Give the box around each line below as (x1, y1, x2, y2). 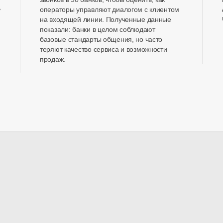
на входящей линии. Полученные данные (39, 15, 171, 23)
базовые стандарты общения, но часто (39, 35, 163, 43)
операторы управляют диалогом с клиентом (39, 5, 180, 13)
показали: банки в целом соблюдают (39, 25, 155, 33)
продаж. (39, 55, 66, 63)
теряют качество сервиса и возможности (39, 45, 167, 53)
